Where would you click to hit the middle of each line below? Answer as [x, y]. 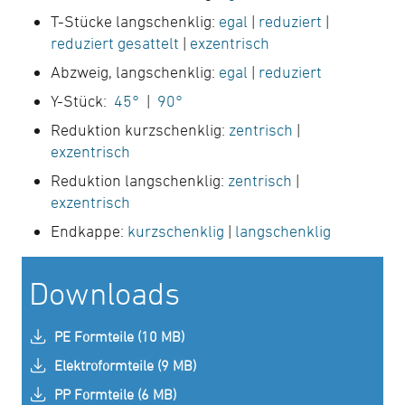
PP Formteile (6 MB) [115, 395]
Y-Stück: [82, 101]
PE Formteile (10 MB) [119, 337]
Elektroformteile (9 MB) [125, 366]
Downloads [104, 293]
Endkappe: [89, 231]
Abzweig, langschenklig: [135, 72]
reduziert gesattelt [115, 43]
